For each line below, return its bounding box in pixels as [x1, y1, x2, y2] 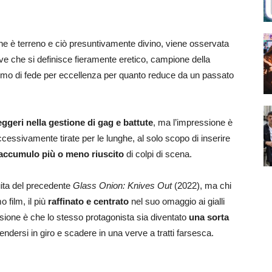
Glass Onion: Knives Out [73, 180, 172, 191]
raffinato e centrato [48, 196, 129, 206]
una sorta [189, 212, 229, 222]
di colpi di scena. [124, 149, 192, 159]
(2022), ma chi [172, 180, 231, 191]
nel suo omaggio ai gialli [129, 196, 225, 206]
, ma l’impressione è [153, 117, 233, 127]
